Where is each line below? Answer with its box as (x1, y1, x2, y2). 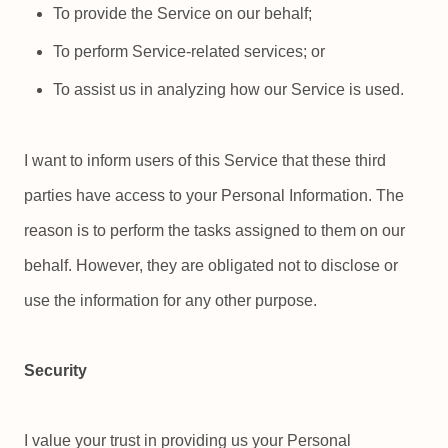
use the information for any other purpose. (24, 291, 317, 309)
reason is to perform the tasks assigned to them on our (24, 221, 405, 239)
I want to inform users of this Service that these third (24, 151, 386, 169)
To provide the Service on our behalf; (53, 5, 313, 23)
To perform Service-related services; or (53, 43, 326, 61)
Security (24, 361, 87, 379)
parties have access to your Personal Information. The (24, 186, 404, 204)
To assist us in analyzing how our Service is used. (53, 81, 405, 99)
